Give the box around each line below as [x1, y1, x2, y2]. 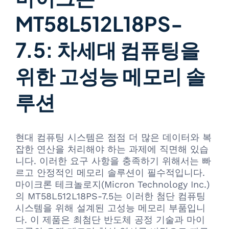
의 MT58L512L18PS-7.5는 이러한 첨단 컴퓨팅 [15, 191, 205, 202]
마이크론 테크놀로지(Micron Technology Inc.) [15, 179, 210, 190]
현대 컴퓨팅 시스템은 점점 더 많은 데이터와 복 [15, 132, 212, 143]
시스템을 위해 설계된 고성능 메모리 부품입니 [15, 202, 205, 214]
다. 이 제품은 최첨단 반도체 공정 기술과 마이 [15, 214, 205, 225]
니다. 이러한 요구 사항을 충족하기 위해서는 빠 [15, 155, 211, 167]
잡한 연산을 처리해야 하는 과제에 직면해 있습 [15, 144, 209, 155]
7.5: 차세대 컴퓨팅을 [15, 36, 200, 62]
